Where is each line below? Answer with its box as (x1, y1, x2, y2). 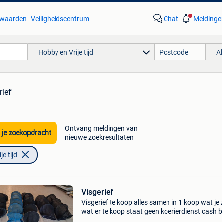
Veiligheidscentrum (30, 15, 89, 23)
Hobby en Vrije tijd (38, 48, 93, 56)
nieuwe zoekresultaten (64, 133, 134, 141)
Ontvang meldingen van (64, 124, 138, 132)
